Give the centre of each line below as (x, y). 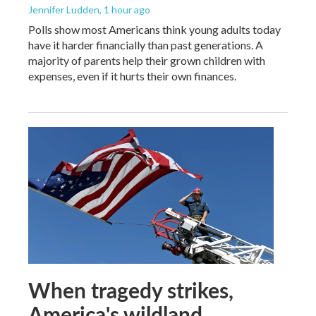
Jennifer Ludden (64, 9)
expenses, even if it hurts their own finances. (132, 75)
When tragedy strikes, (131, 290)
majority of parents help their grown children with (147, 60)
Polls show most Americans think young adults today (154, 29)
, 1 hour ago (125, 9)
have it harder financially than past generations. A (146, 44)
